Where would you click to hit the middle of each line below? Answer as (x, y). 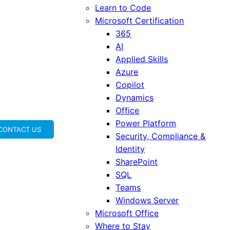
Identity (130, 149)
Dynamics (135, 98)
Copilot (130, 85)
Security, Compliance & (161, 136)
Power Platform (146, 123)
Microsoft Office (127, 213)
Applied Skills (142, 59)
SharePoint (137, 162)
